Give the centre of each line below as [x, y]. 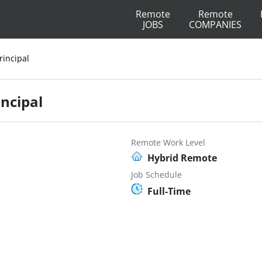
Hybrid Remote [182, 158]
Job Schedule [156, 175]
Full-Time [169, 191]
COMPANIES [215, 25]
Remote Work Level [168, 142]
